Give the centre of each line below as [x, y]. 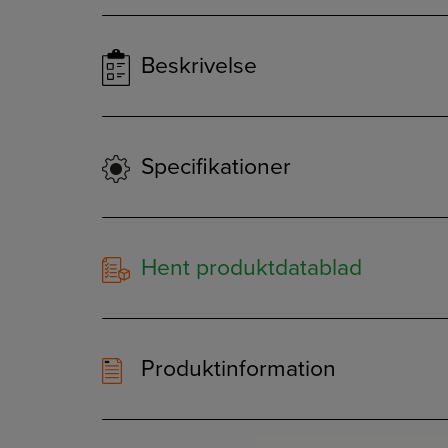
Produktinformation [235, 369]
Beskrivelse [196, 66]
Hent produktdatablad [248, 268]
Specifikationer [213, 167]
